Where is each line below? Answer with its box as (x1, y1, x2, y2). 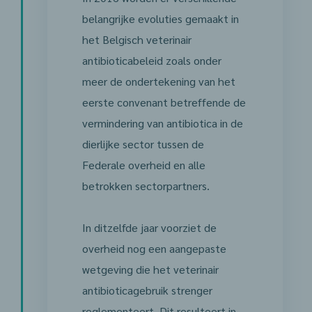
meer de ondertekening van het (81, 74, 235, 88)
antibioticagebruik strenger (81, 283, 212, 297)
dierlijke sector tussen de (81, 136, 204, 151)
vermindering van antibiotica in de (81, 116, 243, 130)
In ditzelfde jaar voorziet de (81, 220, 217, 235)
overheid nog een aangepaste (81, 241, 226, 256)
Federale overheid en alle (81, 157, 205, 172)
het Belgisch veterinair (81, 32, 192, 47)
